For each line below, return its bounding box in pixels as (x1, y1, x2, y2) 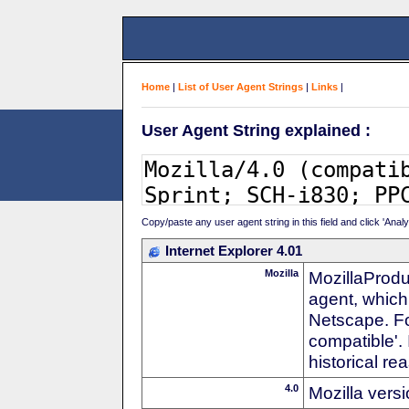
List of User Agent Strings (178, 81, 303, 92)
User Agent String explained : (142, 121, 371, 140)
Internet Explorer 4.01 (165, 242, 302, 258)
